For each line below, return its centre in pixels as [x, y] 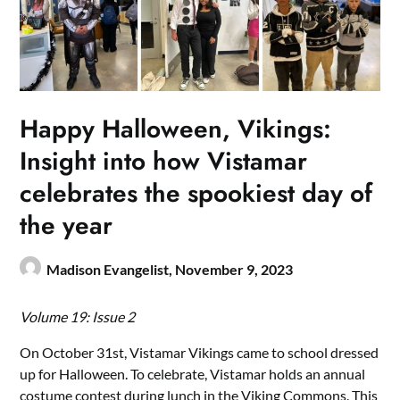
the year [67, 226]
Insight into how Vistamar [164, 162]
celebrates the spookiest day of [196, 194]
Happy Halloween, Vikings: [176, 129]
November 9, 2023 [234, 270]
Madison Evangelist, [111, 270]
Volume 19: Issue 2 [78, 317]
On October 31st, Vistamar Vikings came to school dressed [200, 353]
